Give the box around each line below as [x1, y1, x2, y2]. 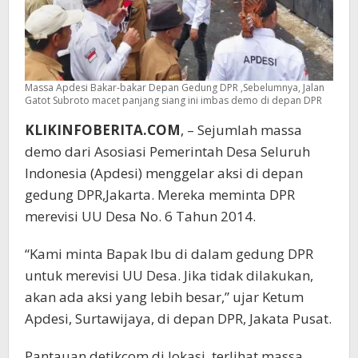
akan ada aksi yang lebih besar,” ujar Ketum [25, 287, 304, 306]
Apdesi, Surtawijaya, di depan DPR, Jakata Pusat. [25, 308, 332, 328]
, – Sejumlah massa [181, 120, 302, 139]
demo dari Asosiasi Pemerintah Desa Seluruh [25, 141, 310, 161]
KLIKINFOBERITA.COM [25, 120, 181, 139]
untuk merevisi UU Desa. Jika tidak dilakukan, [25, 265, 313, 284]
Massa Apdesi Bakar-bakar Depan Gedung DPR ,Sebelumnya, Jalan [25, 80, 324, 94]
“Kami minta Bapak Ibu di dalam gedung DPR [25, 244, 313, 263]
